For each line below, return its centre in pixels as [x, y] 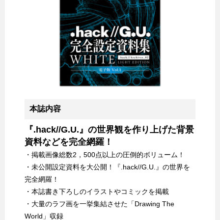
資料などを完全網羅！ [69, 142]
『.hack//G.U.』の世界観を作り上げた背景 [109, 129]
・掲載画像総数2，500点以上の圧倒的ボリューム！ [105, 154]
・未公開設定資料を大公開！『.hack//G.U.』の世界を [107, 167]
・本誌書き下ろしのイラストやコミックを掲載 [97, 191]
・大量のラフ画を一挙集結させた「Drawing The [99, 204]
